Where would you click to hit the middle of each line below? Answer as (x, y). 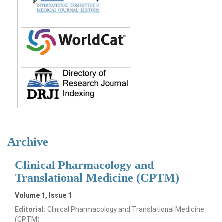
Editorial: (30, 209)
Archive (28, 141)
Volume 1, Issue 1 (43, 195)
